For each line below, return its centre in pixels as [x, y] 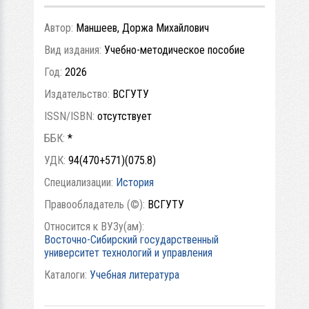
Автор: [60, 28]
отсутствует [124, 116]
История [135, 182]
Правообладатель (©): [96, 204]
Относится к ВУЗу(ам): [96, 226]
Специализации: [80, 182]
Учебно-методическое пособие [175, 50]
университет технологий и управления [128, 252]
